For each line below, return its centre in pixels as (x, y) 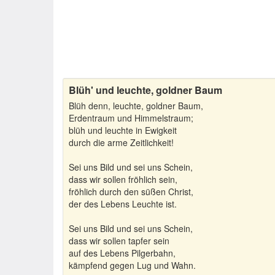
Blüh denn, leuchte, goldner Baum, (136, 106)
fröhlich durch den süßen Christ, (131, 192)
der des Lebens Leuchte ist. (123, 204)
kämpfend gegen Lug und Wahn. (132, 265)
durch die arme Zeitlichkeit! (121, 142)
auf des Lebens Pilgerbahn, (122, 253)
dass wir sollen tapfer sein (119, 241)
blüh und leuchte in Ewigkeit (123, 130)
